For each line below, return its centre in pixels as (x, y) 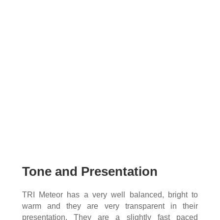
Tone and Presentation (90, 172)
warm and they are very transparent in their (110, 206)
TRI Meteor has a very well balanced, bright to (110, 195)
